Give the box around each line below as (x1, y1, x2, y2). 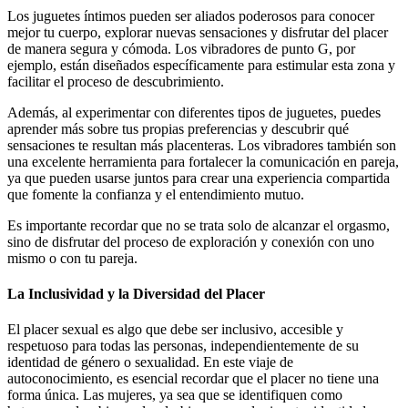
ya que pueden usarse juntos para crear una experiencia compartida (7, 169, 390, 186)
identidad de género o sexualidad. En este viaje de (7, 354, 293, 371)
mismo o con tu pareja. (7, 250, 138, 266)
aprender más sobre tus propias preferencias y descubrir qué (7, 120, 349, 137)
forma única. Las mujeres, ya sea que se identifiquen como (7, 387, 342, 403)
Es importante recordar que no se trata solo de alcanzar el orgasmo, (7, 217, 390, 233)
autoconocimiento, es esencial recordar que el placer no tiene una (7, 371, 379, 387)
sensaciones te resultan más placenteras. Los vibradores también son (7, 137, 396, 153)
